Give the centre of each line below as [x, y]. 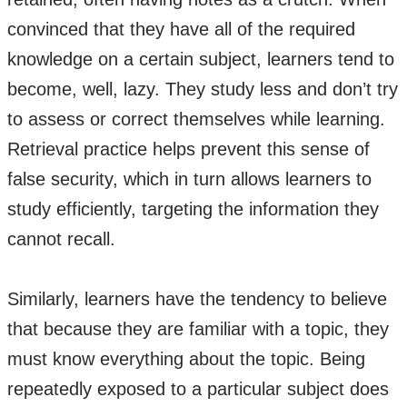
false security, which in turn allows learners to [189, 179]
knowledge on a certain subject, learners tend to [201, 59]
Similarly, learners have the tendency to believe [197, 299]
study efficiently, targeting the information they [193, 209]
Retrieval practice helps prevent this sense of [189, 149]
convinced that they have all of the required [181, 29]
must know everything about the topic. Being [186, 359]
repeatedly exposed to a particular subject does [198, 389]
